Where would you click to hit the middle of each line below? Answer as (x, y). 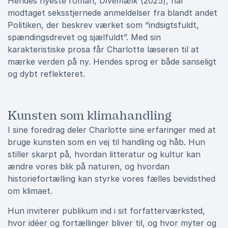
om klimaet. (30, 191)
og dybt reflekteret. (46, 74)
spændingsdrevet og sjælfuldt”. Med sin (84, 37)
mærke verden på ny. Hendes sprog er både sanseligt (112, 62)
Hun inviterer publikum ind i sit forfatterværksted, (106, 211)
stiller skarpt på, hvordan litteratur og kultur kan (104, 154)
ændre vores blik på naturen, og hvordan (89, 166)
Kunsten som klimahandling (90, 116)
